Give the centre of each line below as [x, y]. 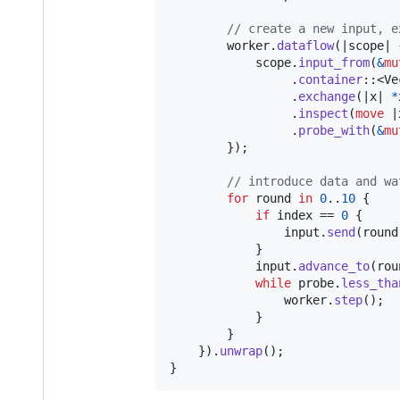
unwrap [241, 351]
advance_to [334, 267]
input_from [334, 63]
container [330, 80]
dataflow [305, 46]
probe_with [334, 131]
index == [305, 216]
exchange [327, 97]
